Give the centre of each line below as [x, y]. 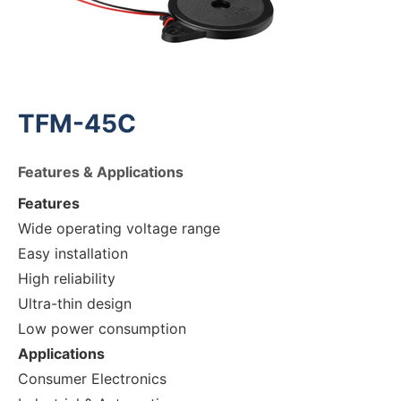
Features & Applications [101, 172]
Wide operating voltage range [119, 228]
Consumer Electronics [92, 379]
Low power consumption [102, 328]
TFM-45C [77, 124]
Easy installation [73, 253]
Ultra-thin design [75, 303]
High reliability [67, 278]
